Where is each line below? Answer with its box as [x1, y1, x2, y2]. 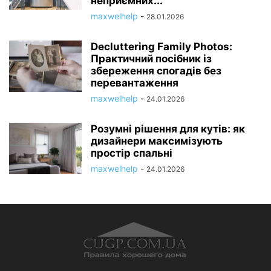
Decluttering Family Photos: [91, 41, 232, 53]
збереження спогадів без [91, 65, 221, 77]
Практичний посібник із [91, 53, 212, 65]
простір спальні [91, 147, 172, 159]
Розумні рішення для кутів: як [91, 123, 245, 135]
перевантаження [91, 77, 178, 89]
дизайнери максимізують [91, 135, 223, 147]
